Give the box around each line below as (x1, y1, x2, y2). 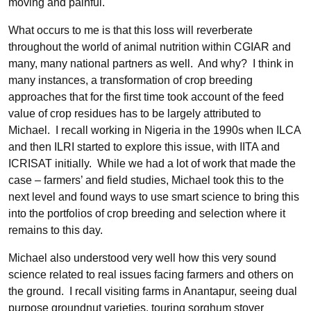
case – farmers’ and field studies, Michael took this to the (8, 174, 284, 186)
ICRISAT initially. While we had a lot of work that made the (8, 158, 296, 169)
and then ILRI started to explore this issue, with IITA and (8, 141, 280, 153)
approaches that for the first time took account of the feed (8, 91, 284, 103)
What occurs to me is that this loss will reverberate (8, 24, 253, 36)
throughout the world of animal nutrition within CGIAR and (8, 41, 291, 53)
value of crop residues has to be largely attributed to (8, 108, 261, 119)
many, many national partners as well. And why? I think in (8, 58, 294, 69)
